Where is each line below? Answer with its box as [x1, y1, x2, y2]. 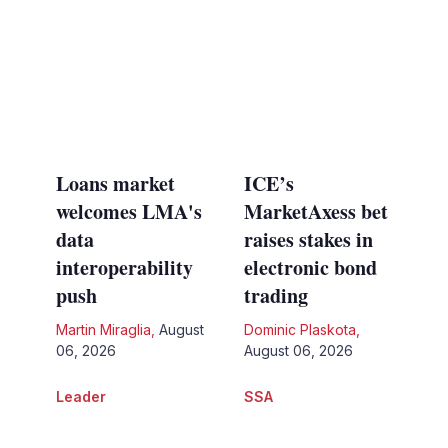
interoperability [55, 253, 193, 283]
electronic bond [244, 253, 377, 283]
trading [244, 281, 308, 311]
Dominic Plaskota [244, 321, 356, 339]
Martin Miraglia [55, 321, 151, 339]
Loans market [55, 169, 175, 199]
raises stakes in [244, 225, 373, 255]
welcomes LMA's [55, 197, 202, 227]
